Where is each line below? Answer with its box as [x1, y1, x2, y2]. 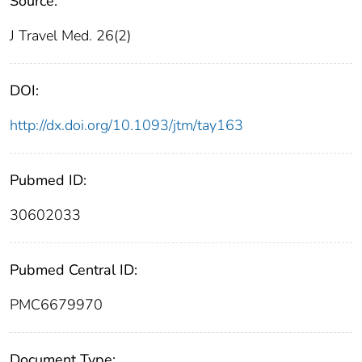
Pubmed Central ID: [10, 260, 137, 280]
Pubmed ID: [10, 170, 86, 191]
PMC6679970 [10, 295, 103, 315]
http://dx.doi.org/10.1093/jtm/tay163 [10, 116, 243, 136]
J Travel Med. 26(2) [10, 26, 131, 46]
